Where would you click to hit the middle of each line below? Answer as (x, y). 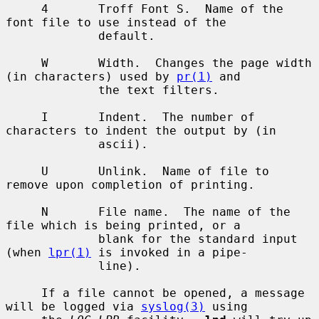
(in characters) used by (91, 76)
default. (52, 36)
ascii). (52, 144)
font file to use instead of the (116, 22)
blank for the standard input (52, 239)
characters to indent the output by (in (141, 130)
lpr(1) (70, 252)
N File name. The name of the (23, 211)
